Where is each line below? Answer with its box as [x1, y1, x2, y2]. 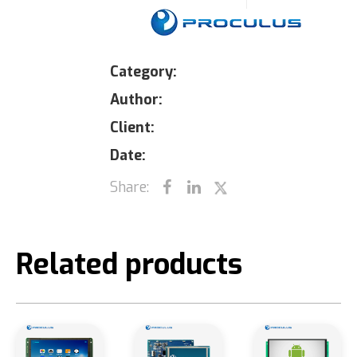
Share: [110, 178, 149, 198]
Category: [110, 62, 177, 82]
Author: [110, 90, 163, 110]
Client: [110, 118, 155, 138]
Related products [16, 245, 242, 284]
